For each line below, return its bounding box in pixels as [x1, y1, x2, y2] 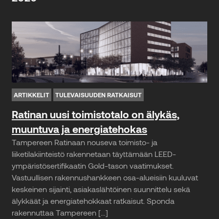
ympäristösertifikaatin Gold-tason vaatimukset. [12, 160, 174, 170]
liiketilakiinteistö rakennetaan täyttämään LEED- [12, 149, 176, 158]
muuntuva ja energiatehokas [12, 122, 147, 135]
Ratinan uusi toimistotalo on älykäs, [12, 108, 179, 120]
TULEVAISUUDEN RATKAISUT [55, 90, 142, 99]
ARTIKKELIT [14, 90, 49, 99]
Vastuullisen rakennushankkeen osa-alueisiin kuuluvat [12, 172, 198, 182]
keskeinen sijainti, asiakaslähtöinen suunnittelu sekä [12, 184, 190, 194]
